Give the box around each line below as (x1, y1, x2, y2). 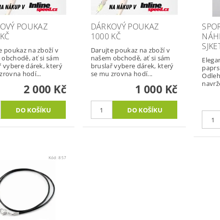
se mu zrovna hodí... (90, 69, 153, 79)
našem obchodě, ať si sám (90, 54, 170, 63)
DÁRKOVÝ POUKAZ (90, 21, 159, 32)
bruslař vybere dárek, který (90, 61, 174, 71)
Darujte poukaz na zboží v (90, 46, 170, 55)
